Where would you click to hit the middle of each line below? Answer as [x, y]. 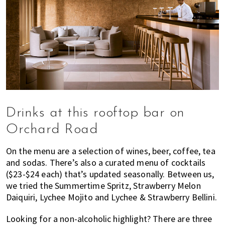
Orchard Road [52, 129]
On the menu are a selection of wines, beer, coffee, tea [111, 151]
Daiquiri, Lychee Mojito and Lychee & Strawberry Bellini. [111, 197]
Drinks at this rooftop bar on [95, 113]
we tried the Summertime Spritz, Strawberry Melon [103, 185]
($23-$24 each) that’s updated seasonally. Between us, [110, 174]
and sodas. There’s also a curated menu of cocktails [106, 162]
